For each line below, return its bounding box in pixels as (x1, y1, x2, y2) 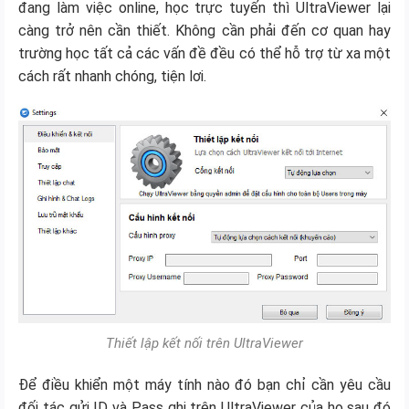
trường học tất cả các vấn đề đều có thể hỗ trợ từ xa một (18, 44, 391, 62)
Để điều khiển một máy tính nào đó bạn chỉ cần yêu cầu (18, 375, 391, 393)
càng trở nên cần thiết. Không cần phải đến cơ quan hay (18, 21, 391, 39)
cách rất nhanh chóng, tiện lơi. (18, 67, 206, 85)
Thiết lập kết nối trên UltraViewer (106, 334, 303, 351)
